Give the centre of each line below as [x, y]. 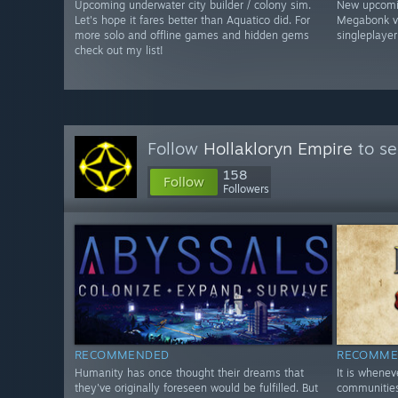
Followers [246, 189]
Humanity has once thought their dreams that [189, 373]
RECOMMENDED [122, 355]
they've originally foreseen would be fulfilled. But [196, 388]
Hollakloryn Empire [278, 148]
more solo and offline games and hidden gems [192, 36]
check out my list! [119, 51]
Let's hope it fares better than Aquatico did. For [192, 20]
